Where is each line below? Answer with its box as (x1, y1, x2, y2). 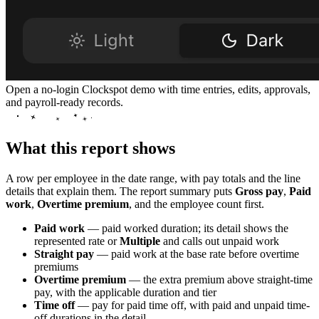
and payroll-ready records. (6, 95, 123, 108)
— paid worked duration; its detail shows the (85, 221, 288, 234)
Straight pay (34, 247, 94, 260)
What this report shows (6, 138, 175, 157)
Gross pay (235, 184, 283, 197)
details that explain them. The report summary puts (6, 184, 235, 197)
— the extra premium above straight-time (126, 273, 313, 286)
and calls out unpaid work (160, 234, 279, 247)
